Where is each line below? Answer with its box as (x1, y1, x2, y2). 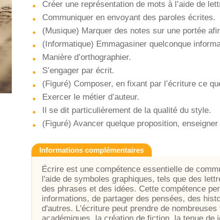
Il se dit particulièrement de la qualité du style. (42, 106, 211, 115)
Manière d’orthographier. (42, 53, 131, 62)
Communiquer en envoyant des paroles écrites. (42, 13, 216, 22)
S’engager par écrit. (42, 66, 114, 75)
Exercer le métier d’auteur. (42, 92, 139, 102)
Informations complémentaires (39, 146, 144, 154)
